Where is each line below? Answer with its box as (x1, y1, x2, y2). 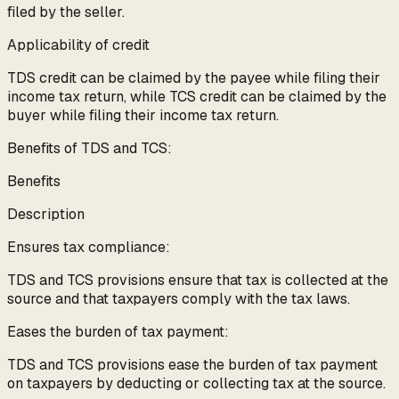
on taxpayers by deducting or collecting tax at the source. (7, 374, 386, 394)
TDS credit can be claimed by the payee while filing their (7, 69, 380, 88)
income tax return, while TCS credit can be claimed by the (7, 87, 387, 107)
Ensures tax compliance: (7, 238, 170, 257)
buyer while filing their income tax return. (7, 106, 279, 126)
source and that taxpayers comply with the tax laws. (7, 289, 350, 309)
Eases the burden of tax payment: (7, 322, 229, 342)
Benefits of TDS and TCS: (7, 139, 172, 159)
